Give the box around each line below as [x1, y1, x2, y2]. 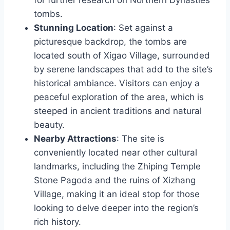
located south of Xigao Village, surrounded [34, 50, 210, 61]
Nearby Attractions [34, 133, 117, 144]
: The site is [117, 133, 164, 144]
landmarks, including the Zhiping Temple [34, 161, 201, 171]
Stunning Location [34, 22, 113, 33]
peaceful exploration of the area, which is [34, 91, 204, 102]
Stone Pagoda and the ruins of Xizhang [34, 175, 196, 185]
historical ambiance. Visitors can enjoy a [34, 78, 200, 88]
